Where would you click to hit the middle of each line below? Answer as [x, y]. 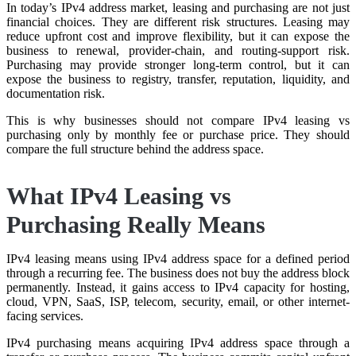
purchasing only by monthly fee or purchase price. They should [178, 134]
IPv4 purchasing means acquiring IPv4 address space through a [178, 342]
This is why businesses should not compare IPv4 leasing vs [178, 120]
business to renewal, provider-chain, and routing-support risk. [178, 50]
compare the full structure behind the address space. [135, 149]
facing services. [45, 315]
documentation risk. [56, 93]
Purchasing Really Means [136, 224]
